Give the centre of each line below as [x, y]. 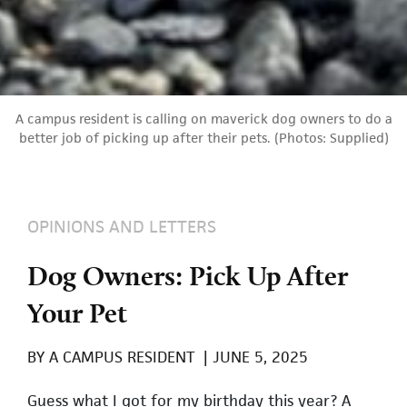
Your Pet [77, 313]
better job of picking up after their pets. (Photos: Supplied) [203, 138]
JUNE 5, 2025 [258, 357]
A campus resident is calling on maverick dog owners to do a [203, 119]
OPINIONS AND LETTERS [122, 227]
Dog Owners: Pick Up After [188, 276]
